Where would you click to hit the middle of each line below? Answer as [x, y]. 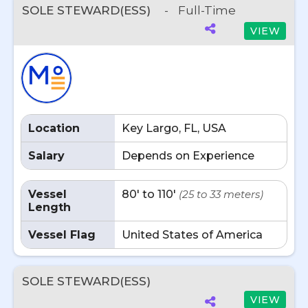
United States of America [192, 235]
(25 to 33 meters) [221, 194]
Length [49, 207]
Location [54, 128]
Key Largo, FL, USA [174, 128]
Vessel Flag [62, 235]
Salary [46, 156]
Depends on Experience [188, 156]
